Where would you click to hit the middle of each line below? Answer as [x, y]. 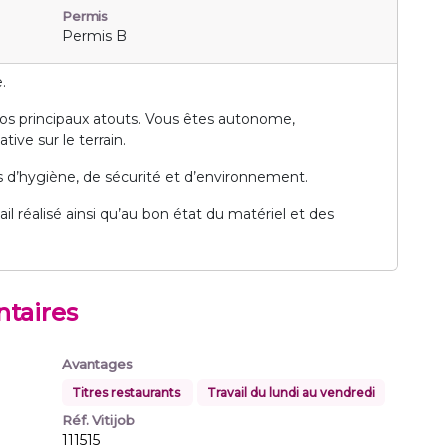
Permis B [94, 36]
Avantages [97, 364]
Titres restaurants [127, 393]
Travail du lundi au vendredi [291, 393]
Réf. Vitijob [98, 420]
